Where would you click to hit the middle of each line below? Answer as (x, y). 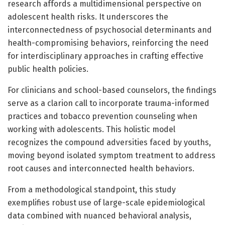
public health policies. (48, 69)
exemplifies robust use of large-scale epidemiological (106, 202)
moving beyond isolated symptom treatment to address (111, 155)
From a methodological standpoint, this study (92, 189)
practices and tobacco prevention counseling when (102, 116)
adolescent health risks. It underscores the (88, 17)
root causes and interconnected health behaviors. (101, 168)
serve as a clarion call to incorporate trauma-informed (108, 103)
